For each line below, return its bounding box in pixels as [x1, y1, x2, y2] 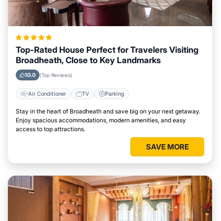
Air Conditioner [28, 90, 66, 97]
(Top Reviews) [39, 72, 73, 78]
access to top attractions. [16, 125, 85, 133]
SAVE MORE [146, 142, 189, 151]
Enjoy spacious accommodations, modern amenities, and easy [16, 116, 186, 124]
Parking [105, 90, 124, 97]
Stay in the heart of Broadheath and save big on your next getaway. [16, 108, 200, 115]
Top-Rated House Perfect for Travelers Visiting [16, 45, 198, 55]
